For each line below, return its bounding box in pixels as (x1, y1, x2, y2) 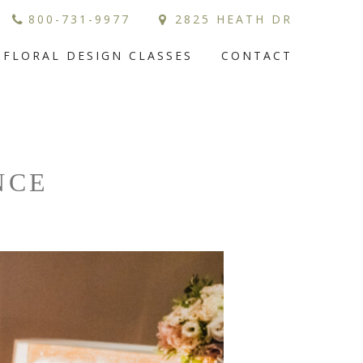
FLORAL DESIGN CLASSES (3, 48, 194, 63)
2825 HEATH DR (175, 11, 293, 27)
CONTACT (221, 48, 293, 63)
